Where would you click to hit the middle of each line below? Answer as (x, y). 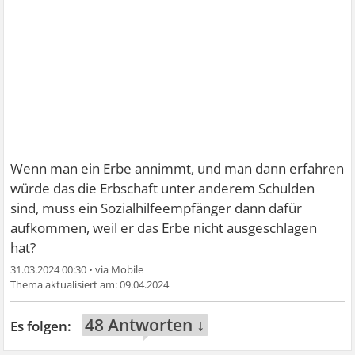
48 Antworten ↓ (145, 325)
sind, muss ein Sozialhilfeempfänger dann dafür (157, 208)
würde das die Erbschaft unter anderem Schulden (163, 188)
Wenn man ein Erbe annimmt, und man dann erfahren (177, 168)
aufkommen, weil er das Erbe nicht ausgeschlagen (164, 228)
